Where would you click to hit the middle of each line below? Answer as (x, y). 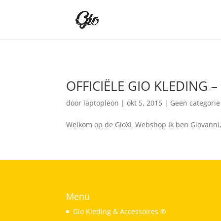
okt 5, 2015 (145, 103)
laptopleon (101, 103)
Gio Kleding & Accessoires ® (120, 211)
